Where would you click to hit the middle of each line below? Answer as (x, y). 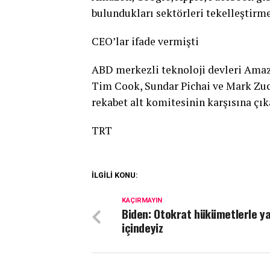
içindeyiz (143, 227)
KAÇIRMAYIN (142, 200)
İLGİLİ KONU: (115, 175)
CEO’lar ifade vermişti (145, 41)
